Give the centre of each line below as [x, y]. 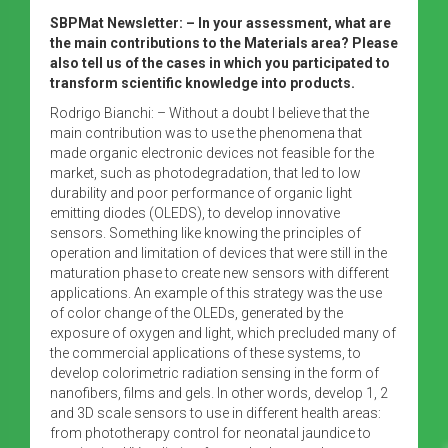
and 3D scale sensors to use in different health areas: [215, 412]
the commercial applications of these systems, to [205, 352]
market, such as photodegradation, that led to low [205, 172]
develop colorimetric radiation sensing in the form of [214, 372]
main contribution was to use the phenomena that [206, 132]
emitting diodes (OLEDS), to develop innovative [195, 212]
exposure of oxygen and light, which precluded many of [223, 332]
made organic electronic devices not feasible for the [212, 152]
